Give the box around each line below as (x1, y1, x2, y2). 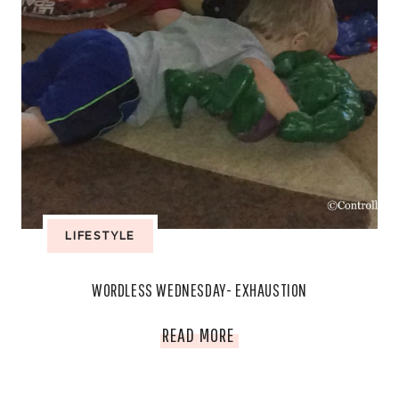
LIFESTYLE (65, 229, 136, 242)
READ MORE (162, 323, 234, 346)
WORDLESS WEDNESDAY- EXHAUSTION (92, 280, 307, 300)
